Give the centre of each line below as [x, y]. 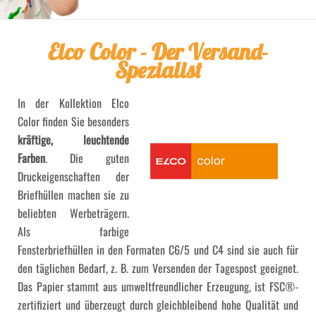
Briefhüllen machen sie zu [73, 195]
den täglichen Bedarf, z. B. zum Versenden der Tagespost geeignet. [158, 268]
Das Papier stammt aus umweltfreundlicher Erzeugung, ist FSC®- [158, 287]
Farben [31, 158]
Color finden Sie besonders [73, 122]
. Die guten [87, 158]
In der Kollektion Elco [73, 103]
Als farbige [73, 232]
